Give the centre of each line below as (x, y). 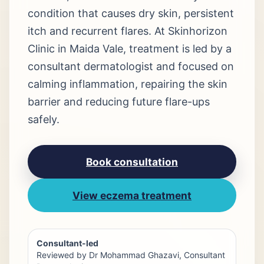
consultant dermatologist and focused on (131, 66)
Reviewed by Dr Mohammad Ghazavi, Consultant (131, 255)
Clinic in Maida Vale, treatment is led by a (130, 49)
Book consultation (132, 162)
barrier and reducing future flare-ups (119, 102)
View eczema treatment (132, 195)
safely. (44, 119)
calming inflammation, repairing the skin (128, 84)
